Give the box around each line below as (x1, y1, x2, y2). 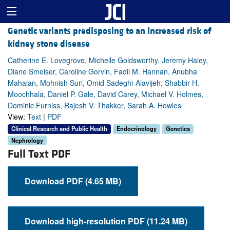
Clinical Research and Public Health (11, 124, 107, 133)
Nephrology (11, 136, 43, 144)
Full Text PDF (8, 147, 70, 162)
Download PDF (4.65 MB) (85, 175, 121, 187)
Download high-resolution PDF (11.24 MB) (147, 215, 187, 227)
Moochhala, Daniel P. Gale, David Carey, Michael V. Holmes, (8, 89, 203, 100)
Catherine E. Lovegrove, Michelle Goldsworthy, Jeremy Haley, (8, 55, 208, 66)
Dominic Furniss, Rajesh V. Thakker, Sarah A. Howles (8, 100, 181, 111)
